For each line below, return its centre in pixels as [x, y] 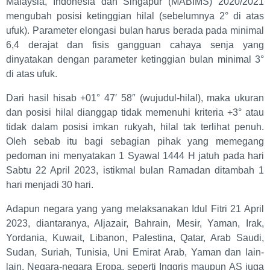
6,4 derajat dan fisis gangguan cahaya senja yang [135, 45]
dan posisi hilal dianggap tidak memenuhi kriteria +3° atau [135, 112]
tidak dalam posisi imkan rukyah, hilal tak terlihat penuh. [135, 127]
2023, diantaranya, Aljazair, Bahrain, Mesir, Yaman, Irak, [135, 223]
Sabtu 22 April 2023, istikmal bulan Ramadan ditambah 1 [135, 170]
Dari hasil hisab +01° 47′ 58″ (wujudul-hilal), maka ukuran [135, 98]
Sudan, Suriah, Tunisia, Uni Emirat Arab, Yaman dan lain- [135, 252]
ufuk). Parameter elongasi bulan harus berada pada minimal [135, 30]
